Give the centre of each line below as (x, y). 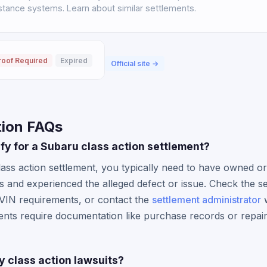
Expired (74, 60)
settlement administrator (207, 200)
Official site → (135, 63)
